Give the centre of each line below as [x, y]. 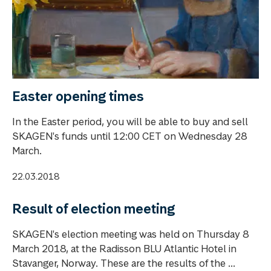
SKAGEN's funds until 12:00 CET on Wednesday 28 [129, 136]
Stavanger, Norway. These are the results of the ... [124, 263]
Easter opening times [78, 96]
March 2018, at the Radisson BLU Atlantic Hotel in [124, 248]
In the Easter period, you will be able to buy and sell [130, 121]
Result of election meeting [93, 208]
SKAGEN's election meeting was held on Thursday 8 [130, 234]
